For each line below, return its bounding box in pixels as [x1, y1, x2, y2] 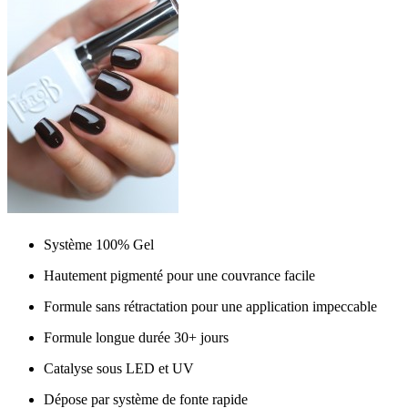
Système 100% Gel [44, 237, 154, 253]
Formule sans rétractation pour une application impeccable [44, 299, 377, 315]
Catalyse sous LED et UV [44, 361, 194, 377]
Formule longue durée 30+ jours [44, 330, 229, 346]
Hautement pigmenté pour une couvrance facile [44, 268, 315, 284]
